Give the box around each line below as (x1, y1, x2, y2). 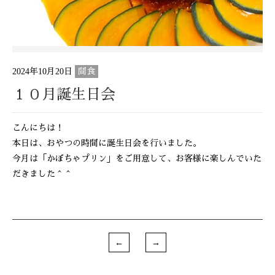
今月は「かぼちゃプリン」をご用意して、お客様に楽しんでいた (12, 154, 261, 164)
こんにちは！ (12, 123, 64, 133)
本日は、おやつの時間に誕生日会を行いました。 (12, 139, 201, 149)
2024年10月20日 (12, 67, 75, 77)
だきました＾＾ (12, 169, 72, 179)
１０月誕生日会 (12, 87, 115, 103)
